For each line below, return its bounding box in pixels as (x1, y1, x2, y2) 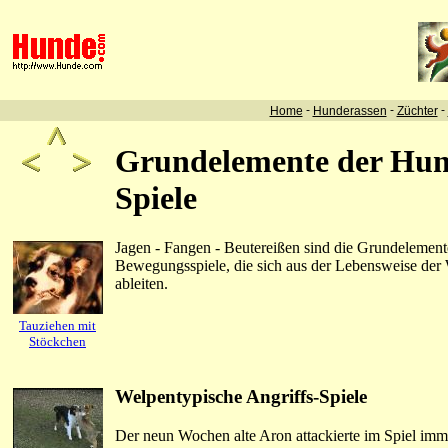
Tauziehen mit (19, 318, 96, 333)
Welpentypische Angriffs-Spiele (115, 386, 367, 407)
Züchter (396, 103, 438, 118)
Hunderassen (312, 103, 387, 118)
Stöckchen (29, 334, 86, 349)
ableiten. (115, 275, 168, 292)
